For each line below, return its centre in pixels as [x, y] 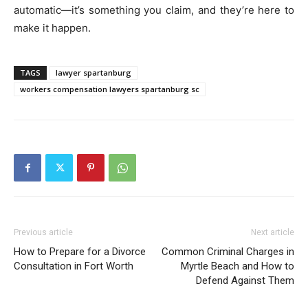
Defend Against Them [245, 281]
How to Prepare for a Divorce [80, 252]
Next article [273, 233]
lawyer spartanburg [93, 73]
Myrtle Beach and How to [238, 266]
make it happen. [52, 28]
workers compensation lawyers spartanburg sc [110, 89]
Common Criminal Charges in [228, 252]
